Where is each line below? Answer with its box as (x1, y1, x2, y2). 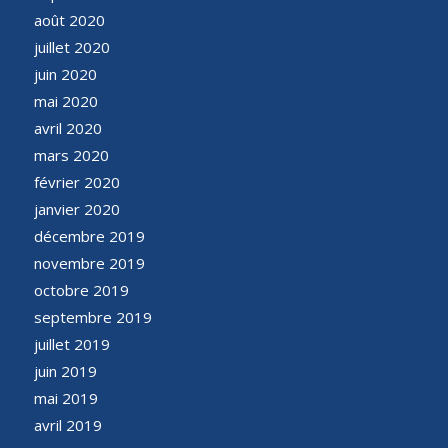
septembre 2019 (33, 306, 152, 327)
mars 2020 (33, 144, 109, 165)
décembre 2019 (33, 225, 145, 246)
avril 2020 (33, 117, 102, 138)
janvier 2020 (33, 198, 120, 219)
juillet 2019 (33, 333, 110, 354)
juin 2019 (33, 360, 97, 381)
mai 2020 (33, 90, 98, 111)
